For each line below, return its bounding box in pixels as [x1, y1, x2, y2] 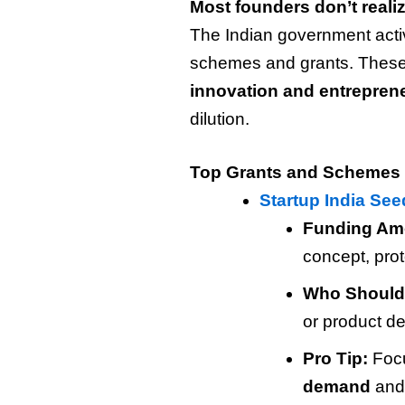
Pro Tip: [303, 348, 368, 368]
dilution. [189, 109, 250, 129]
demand [303, 376, 371, 396]
